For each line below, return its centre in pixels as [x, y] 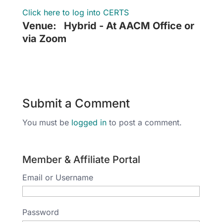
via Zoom [44, 39]
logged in [89, 123]
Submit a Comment [76, 104]
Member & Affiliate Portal [81, 160]
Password [40, 212]
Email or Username [57, 178]
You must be [47, 123]
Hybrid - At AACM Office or [129, 26]
